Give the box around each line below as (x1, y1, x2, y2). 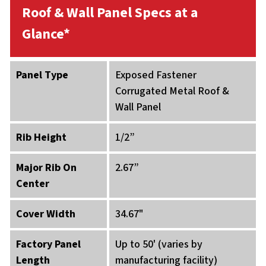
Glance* (22, 24, 70, 45)
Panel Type (16, 68, 68, 83)
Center (16, 176, 49, 192)
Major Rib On (16, 160, 77, 176)
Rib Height (16, 130, 66, 145)
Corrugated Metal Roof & (115, 84, 230, 99)
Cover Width (16, 207, 75, 222)
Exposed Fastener (115, 68, 197, 83)
